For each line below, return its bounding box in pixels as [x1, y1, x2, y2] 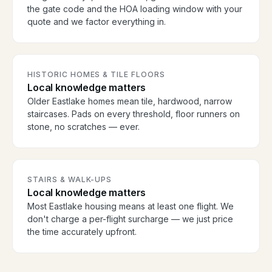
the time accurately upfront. [27, 226, 137, 237]
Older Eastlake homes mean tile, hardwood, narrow [27, 96, 232, 107]
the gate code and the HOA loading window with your [27, 4, 242, 15]
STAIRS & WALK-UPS [27, 175, 112, 185]
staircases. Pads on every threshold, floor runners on [27, 109, 240, 120]
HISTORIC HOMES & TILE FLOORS [27, 70, 165, 80]
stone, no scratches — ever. [27, 121, 140, 132]
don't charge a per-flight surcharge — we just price [27, 214, 233, 225]
